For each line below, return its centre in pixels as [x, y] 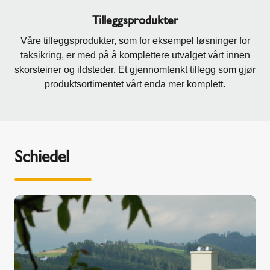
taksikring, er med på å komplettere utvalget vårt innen [135, 55]
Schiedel [42, 156]
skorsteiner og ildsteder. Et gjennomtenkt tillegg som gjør [135, 69]
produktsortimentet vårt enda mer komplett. [135, 84]
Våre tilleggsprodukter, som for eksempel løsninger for [135, 40]
